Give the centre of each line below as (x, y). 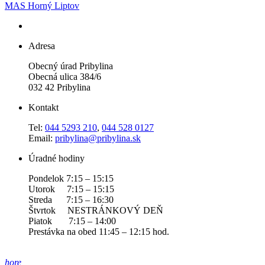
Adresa (42, 46)
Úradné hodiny (56, 158)
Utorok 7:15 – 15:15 (71, 189)
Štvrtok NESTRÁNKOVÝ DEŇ (96, 210)
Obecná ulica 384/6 (65, 77)
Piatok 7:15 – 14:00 (72, 221)
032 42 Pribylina (59, 87)
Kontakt (43, 107)
